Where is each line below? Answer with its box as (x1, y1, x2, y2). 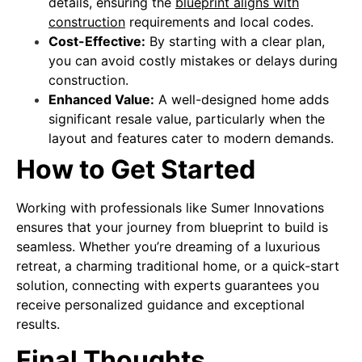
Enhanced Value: (48, 90, 154, 107)
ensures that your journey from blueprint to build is (16, 218, 328, 235)
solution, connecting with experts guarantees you (16, 276, 319, 293)
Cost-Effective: (48, 32, 145, 49)
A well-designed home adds (154, 90, 329, 107)
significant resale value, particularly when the (48, 110, 325, 127)
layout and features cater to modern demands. (48, 129, 334, 146)
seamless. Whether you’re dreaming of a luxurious (16, 238, 320, 255)
